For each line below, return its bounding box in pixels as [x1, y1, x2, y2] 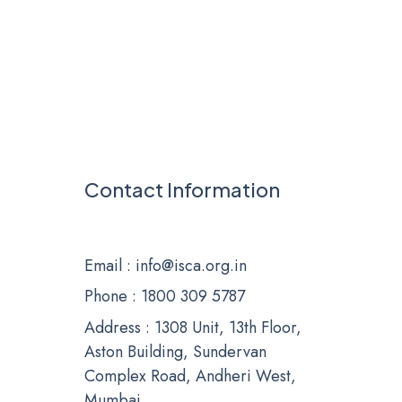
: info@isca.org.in [121, 254, 247, 278]
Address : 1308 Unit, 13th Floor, [83, 315, 301, 339]
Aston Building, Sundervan [83, 339, 267, 363]
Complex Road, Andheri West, [83, 363, 296, 388]
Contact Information [83, 177, 280, 202]
